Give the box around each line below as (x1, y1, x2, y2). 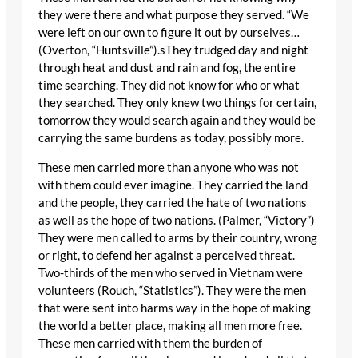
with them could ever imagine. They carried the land (38, 178, 308, 193)
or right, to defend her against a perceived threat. (38, 249, 295, 263)
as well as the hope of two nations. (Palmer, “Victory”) (38, 213, 315, 228)
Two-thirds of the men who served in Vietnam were (38, 266, 303, 280)
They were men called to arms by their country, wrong (38, 231, 317, 245)
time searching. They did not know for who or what (38, 78, 300, 93)
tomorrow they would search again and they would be (38, 113, 316, 128)
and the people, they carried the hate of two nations (38, 196, 307, 210)
